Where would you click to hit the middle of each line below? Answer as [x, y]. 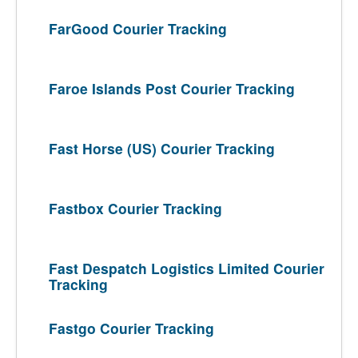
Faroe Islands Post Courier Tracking [172, 88]
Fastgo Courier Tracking [131, 328]
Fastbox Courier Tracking [135, 208]
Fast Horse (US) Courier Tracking [162, 148]
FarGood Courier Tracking [138, 28]
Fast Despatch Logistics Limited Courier [187, 268]
